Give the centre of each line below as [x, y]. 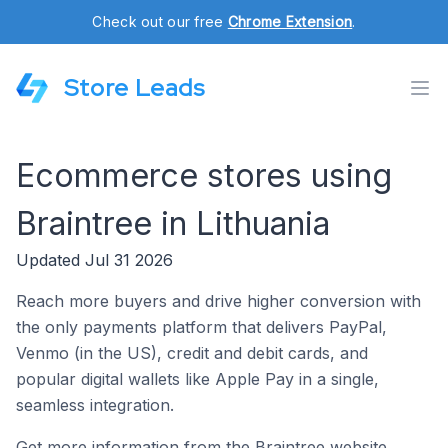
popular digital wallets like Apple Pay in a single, [197, 379]
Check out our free [160, 21]
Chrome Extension [290, 21]
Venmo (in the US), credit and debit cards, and [192, 353]
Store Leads [134, 87]
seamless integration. [95, 405]
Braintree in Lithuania [173, 223]
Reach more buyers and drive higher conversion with [218, 301]
